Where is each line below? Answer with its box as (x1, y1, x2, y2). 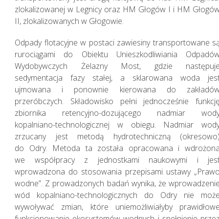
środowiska (18, 181, 91, 200)
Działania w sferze (18, 165, 132, 184)
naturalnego (18, 197, 97, 216)
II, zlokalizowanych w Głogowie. (15, 15, 124, 26)
